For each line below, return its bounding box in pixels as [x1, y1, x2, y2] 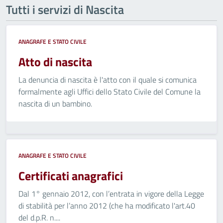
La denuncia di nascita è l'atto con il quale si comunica [18, 74, 197, 86]
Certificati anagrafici [18, 167, 123, 185]
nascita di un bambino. [18, 98, 92, 110]
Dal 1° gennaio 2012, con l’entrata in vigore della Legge [18, 188, 204, 200]
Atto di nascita [18, 53, 92, 71]
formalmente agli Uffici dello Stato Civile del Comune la [18, 86, 201, 98]
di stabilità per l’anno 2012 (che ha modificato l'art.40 [18, 200, 195, 212]
